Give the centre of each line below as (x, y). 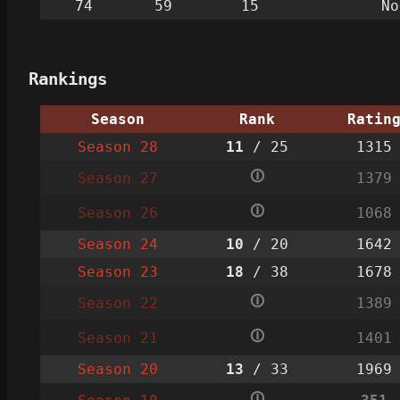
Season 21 (117, 337)
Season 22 (117, 303)
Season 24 (117, 244)
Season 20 (117, 369)
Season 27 (117, 178)
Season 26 (117, 212)
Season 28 (117, 146)
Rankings (68, 79)
